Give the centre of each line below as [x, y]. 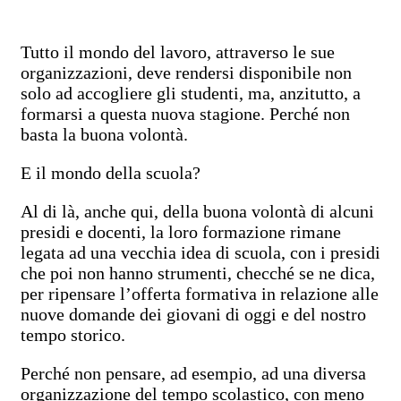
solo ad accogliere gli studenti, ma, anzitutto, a [191, 93]
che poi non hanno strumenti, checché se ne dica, [198, 273]
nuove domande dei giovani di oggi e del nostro [193, 314]
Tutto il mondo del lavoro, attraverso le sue [178, 51]
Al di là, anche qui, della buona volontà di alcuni [197, 211]
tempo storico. [73, 334]
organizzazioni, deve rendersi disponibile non [186, 72]
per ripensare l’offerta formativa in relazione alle [200, 293]
